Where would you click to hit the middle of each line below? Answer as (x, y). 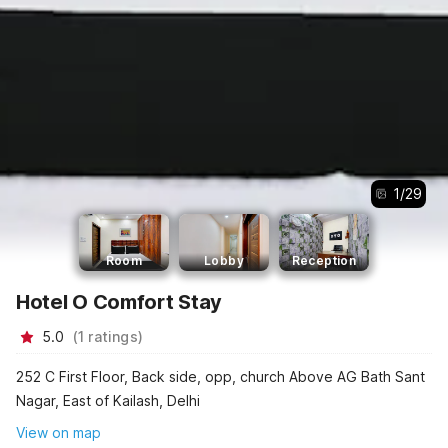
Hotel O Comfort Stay (119, 301)
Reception (324, 260)
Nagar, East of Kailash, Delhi (108, 401)
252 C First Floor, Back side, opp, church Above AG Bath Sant (220, 377)
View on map (58, 433)
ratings (113, 336)
